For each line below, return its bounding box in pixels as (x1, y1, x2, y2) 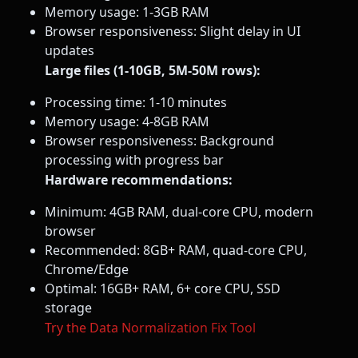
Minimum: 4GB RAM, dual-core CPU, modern (45, 203, 313, 221)
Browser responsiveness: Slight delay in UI (45, 22, 300, 40)
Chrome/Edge (45, 261, 129, 279)
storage (45, 299, 92, 317)
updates (45, 41, 94, 59)
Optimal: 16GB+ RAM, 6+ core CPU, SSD (45, 280, 280, 298)
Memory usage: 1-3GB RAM (45, 2, 209, 21)
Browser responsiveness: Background (45, 131, 274, 149)
